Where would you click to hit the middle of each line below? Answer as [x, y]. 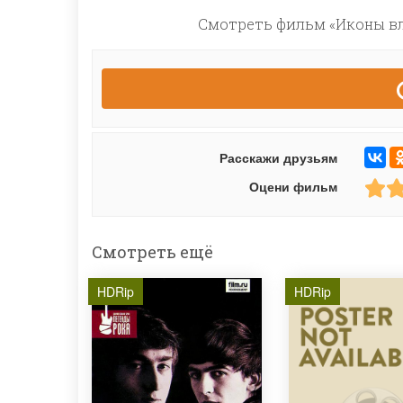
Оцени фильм [293, 186]
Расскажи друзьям [278, 157]
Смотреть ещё [152, 252]
